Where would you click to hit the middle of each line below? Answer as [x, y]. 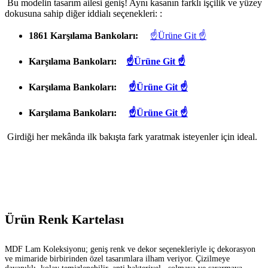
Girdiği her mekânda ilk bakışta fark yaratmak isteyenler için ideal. [131, 137]
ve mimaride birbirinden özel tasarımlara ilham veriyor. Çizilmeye [117, 258]
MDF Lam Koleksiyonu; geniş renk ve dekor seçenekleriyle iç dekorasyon [130, 249]
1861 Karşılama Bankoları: [88, 36]
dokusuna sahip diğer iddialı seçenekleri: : [83, 14]
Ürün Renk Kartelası [64, 219]
